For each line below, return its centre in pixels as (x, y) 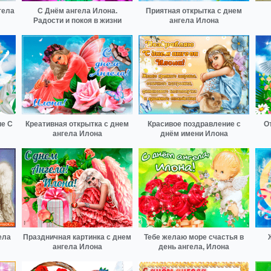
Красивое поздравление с (194, 124)
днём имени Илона (194, 134)
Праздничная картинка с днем (77, 237)
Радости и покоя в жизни (77, 21)
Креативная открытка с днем (77, 124)
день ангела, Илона (194, 247)
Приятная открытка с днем (194, 11)
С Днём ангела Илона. (77, 11)
